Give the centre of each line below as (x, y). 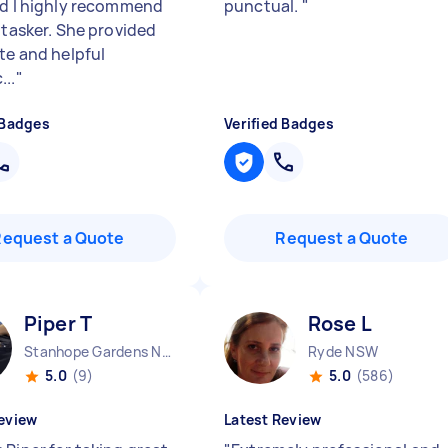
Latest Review (273, 419)
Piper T (58, 323)
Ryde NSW (343, 351)
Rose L (340, 323)
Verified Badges (279, 123)
